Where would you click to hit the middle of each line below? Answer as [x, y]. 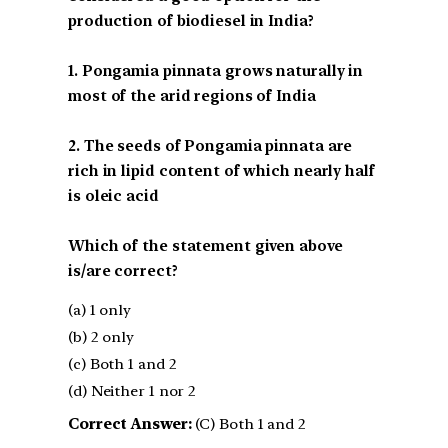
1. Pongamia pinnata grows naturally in [216, 70]
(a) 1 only [99, 310]
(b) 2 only [101, 337]
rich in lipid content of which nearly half [221, 170]
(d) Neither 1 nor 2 [132, 391]
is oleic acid [113, 195]
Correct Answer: [130, 424]
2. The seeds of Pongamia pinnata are [210, 145]
